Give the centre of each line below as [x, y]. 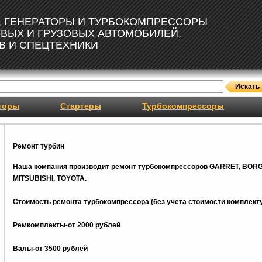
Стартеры [81, 106]
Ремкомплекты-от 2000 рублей [66, 225]
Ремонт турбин [38, 146]
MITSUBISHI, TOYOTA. [49, 178]
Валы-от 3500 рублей [50, 249]
